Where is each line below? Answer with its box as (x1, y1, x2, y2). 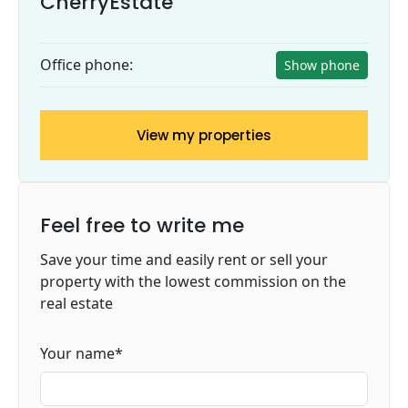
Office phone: (40, 55, 133, 76)
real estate (40, 292, 113, 313)
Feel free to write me (40, 210, 244, 240)
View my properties (137, 125, 271, 145)
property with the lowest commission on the (40, 270, 346, 291)
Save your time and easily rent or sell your (40, 249, 328, 270)
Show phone (284, 56, 360, 74)
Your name (40, 342, 115, 363)
